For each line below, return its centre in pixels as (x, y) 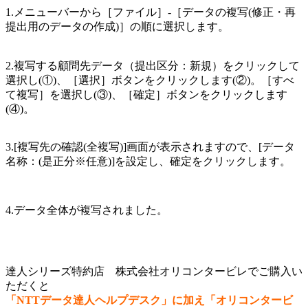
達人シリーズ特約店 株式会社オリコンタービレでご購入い (154, 271)
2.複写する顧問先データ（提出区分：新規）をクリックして (153, 65)
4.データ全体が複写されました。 (87, 210)
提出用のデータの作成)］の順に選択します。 (117, 26)
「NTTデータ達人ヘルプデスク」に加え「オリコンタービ (149, 300)
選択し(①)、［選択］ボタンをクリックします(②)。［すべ (150, 80)
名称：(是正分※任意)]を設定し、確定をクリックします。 (148, 161)
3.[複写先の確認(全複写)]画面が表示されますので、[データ (150, 146)
